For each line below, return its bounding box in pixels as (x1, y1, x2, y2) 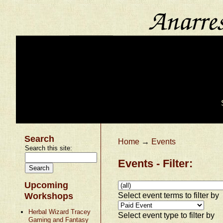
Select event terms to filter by (118, 190, 220, 200)
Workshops (24, 191, 74, 201)
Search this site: (25, 144, 73, 152)
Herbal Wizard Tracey (28, 208, 91, 216)
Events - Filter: (118, 157, 193, 170)
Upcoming (24, 180, 69, 190)
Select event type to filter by (118, 210, 215, 220)
